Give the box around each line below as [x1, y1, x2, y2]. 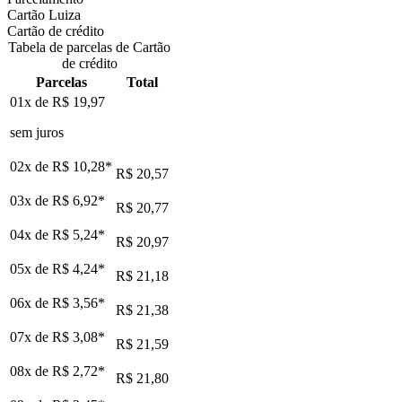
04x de [10, 226, 52, 242]
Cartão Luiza [7, 6, 81, 22]
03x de [10, 192, 52, 208]
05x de [10, 260, 52, 276]
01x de [10, 93, 52, 109]
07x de [10, 328, 52, 345]
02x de [10, 158, 52, 174]
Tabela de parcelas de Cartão [8, 39, 170, 55]
